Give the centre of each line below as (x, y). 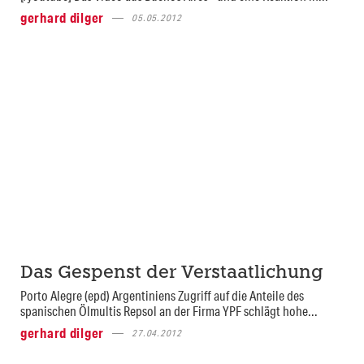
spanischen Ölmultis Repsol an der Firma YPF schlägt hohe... (169, 311)
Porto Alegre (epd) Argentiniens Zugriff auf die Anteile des (162, 296)
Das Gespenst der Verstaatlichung (172, 274)
